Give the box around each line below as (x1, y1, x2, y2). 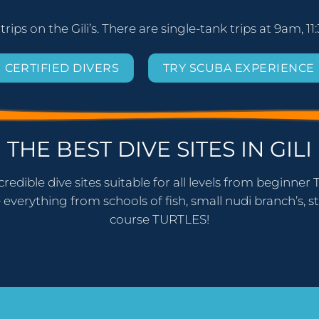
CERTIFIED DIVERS (4, 61, 120, 75)
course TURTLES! (110, 212, 209, 227)
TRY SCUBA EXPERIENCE (162, 61, 315, 75)
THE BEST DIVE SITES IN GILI (7, 136, 312, 163)
